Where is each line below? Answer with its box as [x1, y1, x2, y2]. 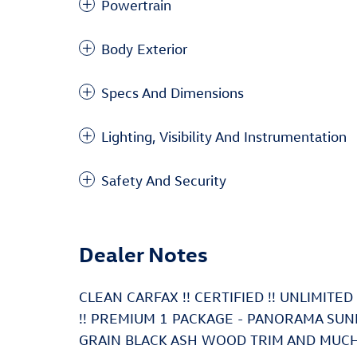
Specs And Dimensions [101, 84, 244, 101]
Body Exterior [101, 41, 187, 57]
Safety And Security [101, 172, 226, 189]
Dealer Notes [79, 240, 208, 267]
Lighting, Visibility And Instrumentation [101, 128, 347, 145]
